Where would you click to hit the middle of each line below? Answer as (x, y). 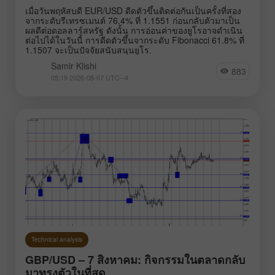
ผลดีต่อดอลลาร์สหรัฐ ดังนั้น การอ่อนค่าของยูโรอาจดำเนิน (134, 30)
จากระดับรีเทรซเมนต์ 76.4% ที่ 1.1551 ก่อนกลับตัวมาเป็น (133, 20)
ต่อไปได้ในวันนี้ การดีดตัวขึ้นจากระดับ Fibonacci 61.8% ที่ (135, 40)
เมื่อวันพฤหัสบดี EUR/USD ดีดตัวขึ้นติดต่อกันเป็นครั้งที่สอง (133, 10)
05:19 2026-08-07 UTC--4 (90, 77)
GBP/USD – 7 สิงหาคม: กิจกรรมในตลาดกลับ (135, 259)
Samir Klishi (74, 65)
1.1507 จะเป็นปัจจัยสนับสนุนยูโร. (88, 49)
